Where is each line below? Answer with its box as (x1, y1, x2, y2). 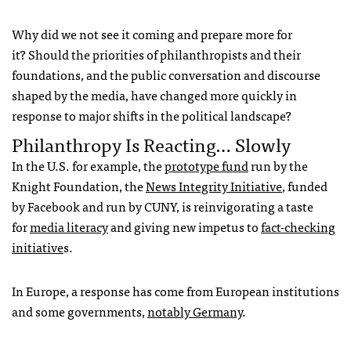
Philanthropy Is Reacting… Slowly (12, 128, 291, 160)
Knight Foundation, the (12, 175, 146, 197)
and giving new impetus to (108, 216, 261, 237)
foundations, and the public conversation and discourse (12, 64, 320, 85)
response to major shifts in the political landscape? (12, 105, 291, 126)
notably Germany (147, 301, 242, 322)
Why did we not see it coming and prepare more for (12, 24, 292, 45)
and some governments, (12, 301, 147, 322)
